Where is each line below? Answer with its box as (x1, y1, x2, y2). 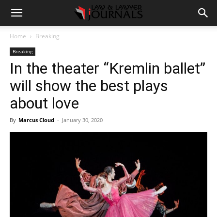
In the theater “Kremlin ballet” (10, 59, 205, 77)
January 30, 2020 (62, 116, 103, 124)
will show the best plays (10, 77, 168, 95)
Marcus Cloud (18, 116, 54, 124)
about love (10, 94, 79, 112)
